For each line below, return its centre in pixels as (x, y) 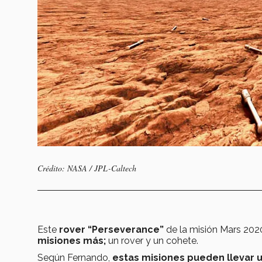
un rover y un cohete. (152, 240)
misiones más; (72, 240)
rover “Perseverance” (113, 229)
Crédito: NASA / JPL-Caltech (87, 168)
